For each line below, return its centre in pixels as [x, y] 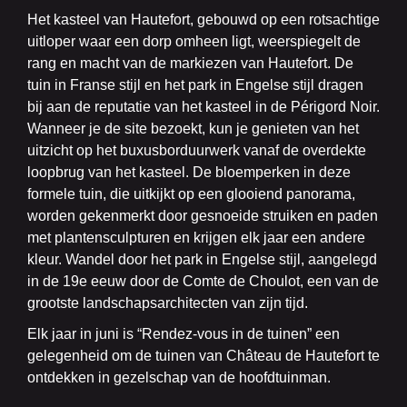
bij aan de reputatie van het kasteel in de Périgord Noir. [203, 107]
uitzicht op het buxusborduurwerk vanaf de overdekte [197, 151]
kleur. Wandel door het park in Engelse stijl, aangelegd [202, 260]
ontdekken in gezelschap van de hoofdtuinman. [179, 378]
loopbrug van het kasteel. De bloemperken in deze [189, 173]
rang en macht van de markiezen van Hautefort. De [190, 64]
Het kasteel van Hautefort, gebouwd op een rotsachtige [203, 20]
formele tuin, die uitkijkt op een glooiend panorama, [191, 194]
